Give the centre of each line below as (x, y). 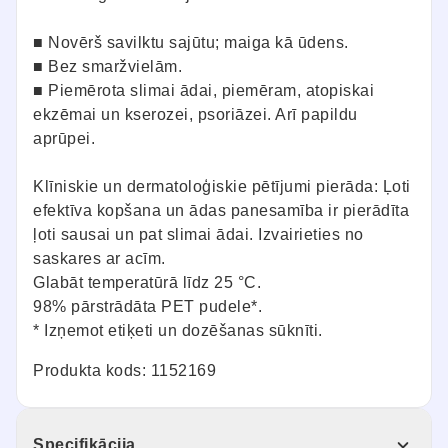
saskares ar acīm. (99, 259)
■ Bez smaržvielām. (107, 67)
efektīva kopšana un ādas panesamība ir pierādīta (221, 211)
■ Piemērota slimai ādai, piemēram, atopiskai (203, 91)
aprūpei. (64, 139)
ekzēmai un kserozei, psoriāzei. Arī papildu (195, 115)
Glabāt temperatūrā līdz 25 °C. (147, 283)
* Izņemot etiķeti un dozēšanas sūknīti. (178, 331)
